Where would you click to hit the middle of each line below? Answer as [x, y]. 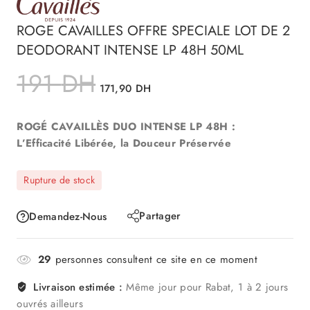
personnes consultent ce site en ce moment [154, 260]
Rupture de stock [60, 180]
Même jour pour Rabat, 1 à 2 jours [206, 288]
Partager [160, 216]
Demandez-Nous [68, 216]
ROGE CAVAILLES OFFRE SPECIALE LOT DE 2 [154, 30]
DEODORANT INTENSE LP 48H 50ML [130, 50]
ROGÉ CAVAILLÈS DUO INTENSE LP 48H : [126, 126]
